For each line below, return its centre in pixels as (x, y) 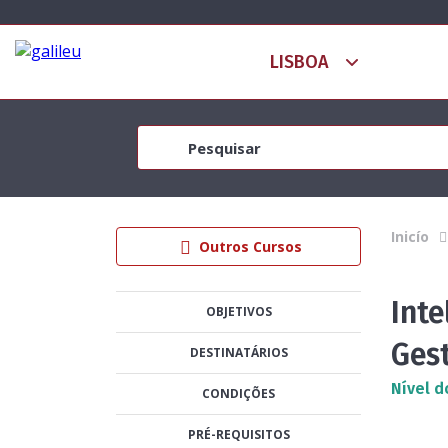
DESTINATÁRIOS (238, 352)
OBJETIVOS (238, 311)
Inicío (410, 236)
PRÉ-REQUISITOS (238, 434)
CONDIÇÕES (239, 393)
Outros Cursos (250, 246)
